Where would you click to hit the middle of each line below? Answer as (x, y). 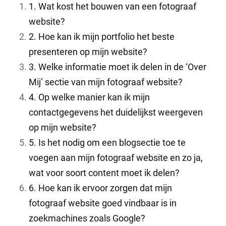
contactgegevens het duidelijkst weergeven (116, 112)
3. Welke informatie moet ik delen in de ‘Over (118, 67)
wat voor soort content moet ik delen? (104, 173)
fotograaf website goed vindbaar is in (103, 203)
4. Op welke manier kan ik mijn (89, 97)
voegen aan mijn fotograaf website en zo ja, (116, 157)
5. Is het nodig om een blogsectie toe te (107, 142)
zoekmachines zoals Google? (87, 218)
